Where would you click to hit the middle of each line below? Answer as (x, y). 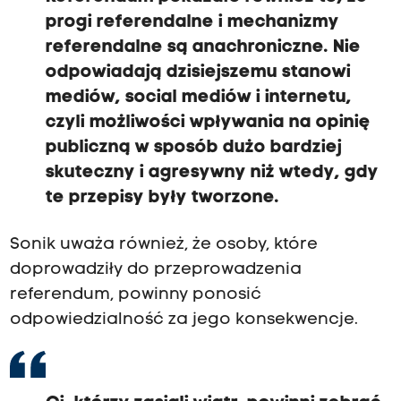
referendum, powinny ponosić (135, 294)
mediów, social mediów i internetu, (198, 97)
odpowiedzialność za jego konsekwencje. (183, 320)
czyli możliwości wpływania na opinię (208, 122)
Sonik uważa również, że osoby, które (163, 244)
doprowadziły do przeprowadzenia (155, 269)
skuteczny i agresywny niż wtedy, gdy (212, 172)
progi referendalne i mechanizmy (192, 22)
